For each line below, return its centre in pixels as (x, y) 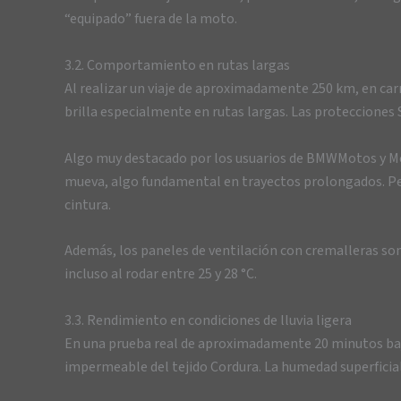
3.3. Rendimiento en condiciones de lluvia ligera (208, 320)
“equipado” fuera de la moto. (151, 19)
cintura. (88, 205)
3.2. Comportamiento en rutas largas (177, 65)
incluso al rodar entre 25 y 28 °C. (161, 274)
